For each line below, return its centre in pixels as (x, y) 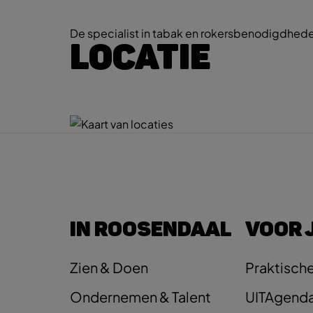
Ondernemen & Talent (140, 297)
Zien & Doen (109, 268)
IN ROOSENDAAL (151, 230)
